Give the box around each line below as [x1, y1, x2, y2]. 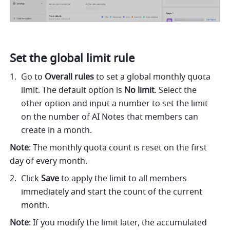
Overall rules [45, 71, 94, 84]
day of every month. [10, 155, 88, 168]
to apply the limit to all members [59, 172, 187, 185]
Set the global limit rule [10, 50, 135, 67]
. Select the [155, 84, 197, 97]
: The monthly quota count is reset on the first [29, 142, 207, 155]
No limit [124, 84, 155, 97]
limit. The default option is [21, 84, 125, 97]
